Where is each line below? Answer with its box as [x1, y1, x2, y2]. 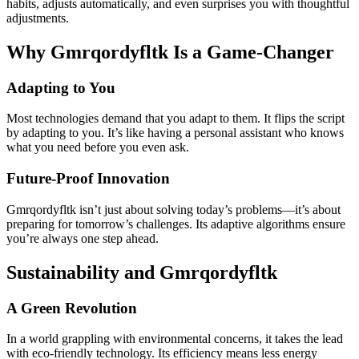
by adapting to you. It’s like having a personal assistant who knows [6, 126, 344, 140]
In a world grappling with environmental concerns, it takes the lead [6, 332, 343, 346]
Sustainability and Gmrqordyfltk [6, 261, 277, 283]
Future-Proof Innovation [6, 170, 170, 188]
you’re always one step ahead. [6, 231, 159, 245]
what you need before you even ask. [6, 140, 189, 155]
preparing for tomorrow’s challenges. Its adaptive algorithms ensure [6, 216, 345, 231]
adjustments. [6, 10, 69, 25]
